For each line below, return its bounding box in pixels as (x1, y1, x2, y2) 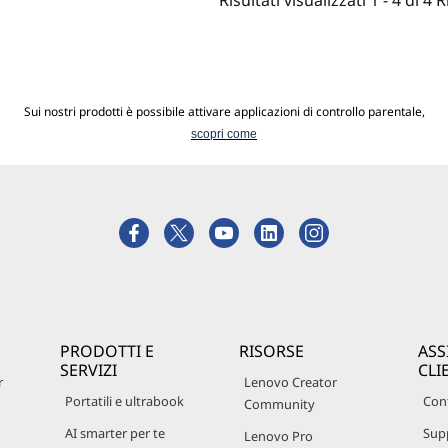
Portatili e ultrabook (65, 392, 184, 410)
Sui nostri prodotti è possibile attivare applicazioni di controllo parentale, (23, 103, 425, 120)
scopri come (191, 127, 257, 141)
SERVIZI (60, 359, 117, 381)
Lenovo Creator (244, 373, 337, 391)
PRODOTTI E (60, 340, 154, 362)
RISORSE (239, 340, 304, 362)
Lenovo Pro (244, 427, 313, 445)
